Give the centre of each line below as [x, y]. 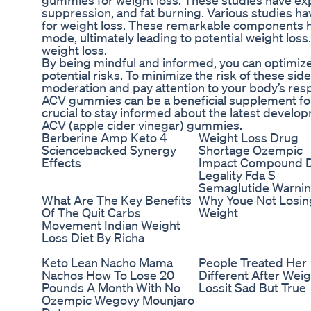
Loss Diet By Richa [93, 238]
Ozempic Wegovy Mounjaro [118, 300]
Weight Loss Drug [249, 138]
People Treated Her [253, 263]
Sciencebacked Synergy [109, 150]
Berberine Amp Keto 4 [104, 138]
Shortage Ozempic [251, 150]
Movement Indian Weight [111, 225]
